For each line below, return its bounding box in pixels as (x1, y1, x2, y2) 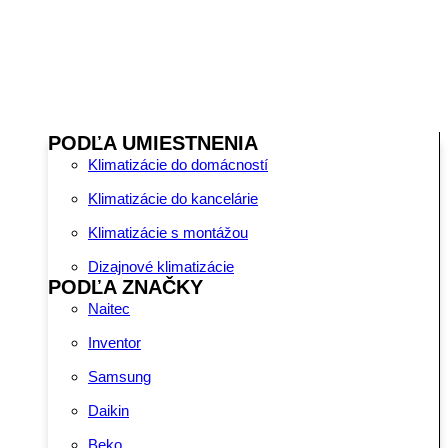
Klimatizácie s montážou (88, 223, 248, 241)
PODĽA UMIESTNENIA (48, 131, 258, 154)
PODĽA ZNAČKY (48, 275, 203, 298)
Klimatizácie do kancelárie (88, 189, 258, 207)
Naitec (88, 299, 130, 317)
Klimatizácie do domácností (88, 155, 268, 173)
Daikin (88, 401, 129, 419)
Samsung (88, 367, 151, 385)
